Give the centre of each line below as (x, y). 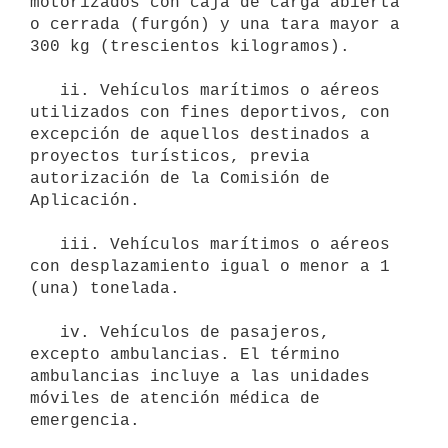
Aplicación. (85, 200)
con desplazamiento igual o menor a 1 (210, 266)
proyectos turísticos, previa (170, 156)
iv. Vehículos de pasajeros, (45, 332)
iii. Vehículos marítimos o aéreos (45, 244)
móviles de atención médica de (175, 398)
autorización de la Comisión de (180, 178)
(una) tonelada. (105, 288)
